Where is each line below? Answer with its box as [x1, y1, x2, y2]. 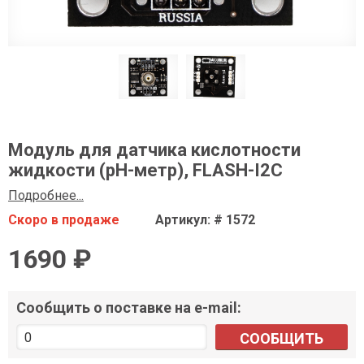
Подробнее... [8, 188, 84, 204]
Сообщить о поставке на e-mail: [16, 299, 241, 317]
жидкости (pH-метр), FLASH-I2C [8, 160, 283, 181]
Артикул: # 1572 [155, 212, 255, 228]
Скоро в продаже [8, 212, 119, 228]
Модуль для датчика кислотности [8, 140, 301, 161]
